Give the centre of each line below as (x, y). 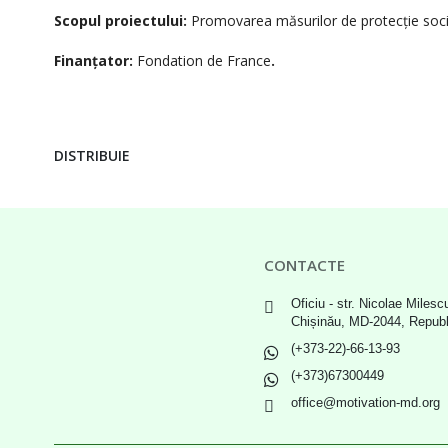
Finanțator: (93, 60)
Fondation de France (202, 60)
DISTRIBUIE (92, 155)
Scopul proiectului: (120, 20)
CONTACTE (304, 265)
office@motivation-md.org (365, 403)
